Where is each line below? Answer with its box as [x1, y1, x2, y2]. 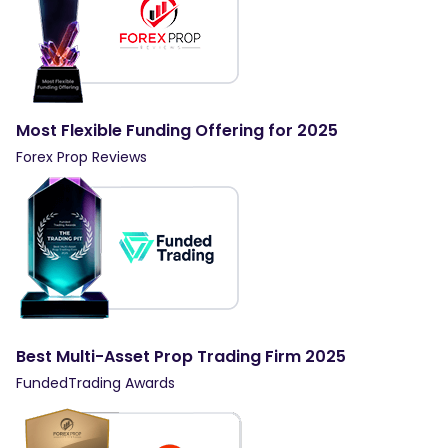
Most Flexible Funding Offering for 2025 [16, 118, 338, 142]
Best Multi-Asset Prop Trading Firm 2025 [16, 344, 346, 368]
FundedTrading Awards [16, 372, 175, 393]
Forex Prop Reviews [16, 146, 147, 167]
